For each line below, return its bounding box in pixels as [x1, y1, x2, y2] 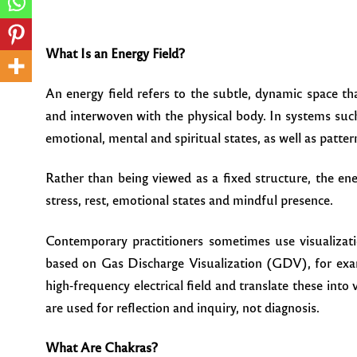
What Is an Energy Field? [45, 44, 185, 61]
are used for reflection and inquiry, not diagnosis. [45, 298, 320, 316]
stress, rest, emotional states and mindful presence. [45, 191, 333, 209]
